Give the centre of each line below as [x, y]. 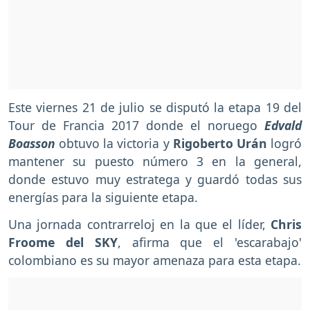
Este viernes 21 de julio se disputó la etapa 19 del [155, 107]
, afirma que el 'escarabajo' [210, 242]
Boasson [32, 143]
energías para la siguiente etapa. [103, 197]
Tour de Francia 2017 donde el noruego [136, 125]
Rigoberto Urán [220, 143]
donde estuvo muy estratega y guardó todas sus [155, 179]
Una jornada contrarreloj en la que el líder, [139, 224]
